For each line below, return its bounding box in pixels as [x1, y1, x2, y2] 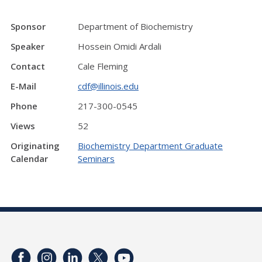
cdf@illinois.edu [78, 80, 139, 92]
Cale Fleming [78, 60, 128, 72]
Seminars [78, 153, 115, 164]
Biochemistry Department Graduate [78, 140, 223, 151]
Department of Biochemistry [78, 20, 193, 32]
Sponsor [11, 20, 46, 32]
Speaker [11, 40, 44, 52]
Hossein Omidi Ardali [78, 40, 161, 52]
